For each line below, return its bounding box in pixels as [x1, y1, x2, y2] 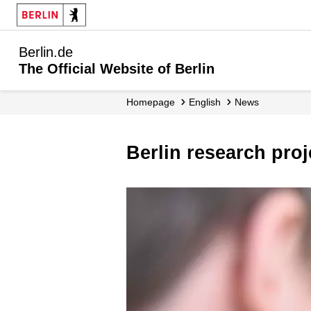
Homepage [133, 96, 175, 108]
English [195, 96, 221, 108]
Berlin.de [19, 44, 73, 60]
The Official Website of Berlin [19, 61, 215, 76]
